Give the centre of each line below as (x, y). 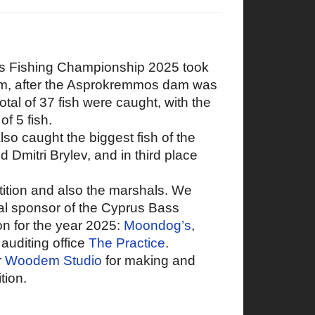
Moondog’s (157, 226)
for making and (148, 261)
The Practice (127, 243)
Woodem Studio (53, 261)
